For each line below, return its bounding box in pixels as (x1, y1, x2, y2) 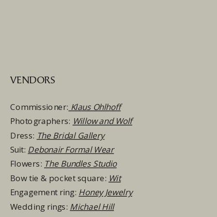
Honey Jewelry (78, 186, 132, 198)
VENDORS (10, 75, 55, 86)
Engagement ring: (10, 186, 79, 198)
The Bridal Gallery (36, 129, 105, 141)
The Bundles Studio (44, 158, 117, 170)
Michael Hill (70, 201, 114, 213)
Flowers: (10, 158, 45, 170)
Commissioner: (10, 101, 69, 113)
